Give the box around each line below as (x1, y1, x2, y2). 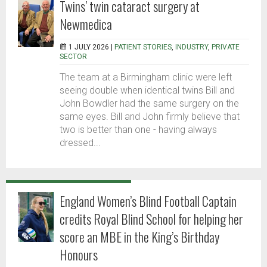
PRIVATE (212, 43, 240, 52)
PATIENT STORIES (114, 43, 172, 52)
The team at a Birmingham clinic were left (60, 72, 232, 83)
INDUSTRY (175, 43, 208, 52)
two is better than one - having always (60, 124, 217, 136)
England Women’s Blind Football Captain (60, 191, 237, 211)
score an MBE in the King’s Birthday (60, 227, 219, 247)
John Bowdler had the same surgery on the (60, 98, 239, 110)
